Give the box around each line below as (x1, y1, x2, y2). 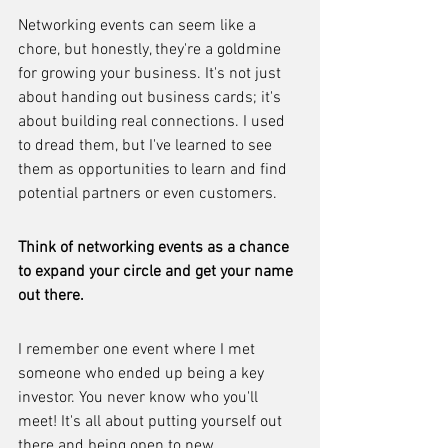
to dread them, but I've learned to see (18, 136, 276, 156)
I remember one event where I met (18, 340, 259, 360)
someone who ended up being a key (18, 364, 268, 384)
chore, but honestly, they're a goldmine (18, 40, 285, 60)
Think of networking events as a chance (18, 238, 293, 258)
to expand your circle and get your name (18, 262, 297, 282)
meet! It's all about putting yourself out (18, 412, 286, 432)
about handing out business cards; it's (18, 88, 285, 108)
